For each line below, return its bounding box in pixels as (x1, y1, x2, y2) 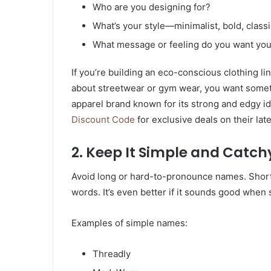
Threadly (93, 248, 131, 260)
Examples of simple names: (71, 217, 188, 229)
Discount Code (71, 113, 135, 125)
